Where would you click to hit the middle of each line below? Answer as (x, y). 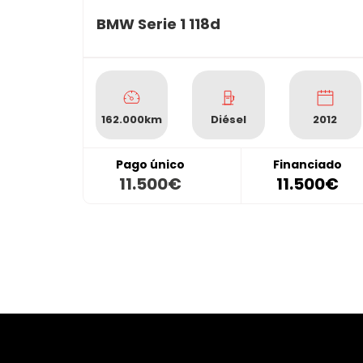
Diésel (228, 120)
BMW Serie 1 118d (158, 24)
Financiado (307, 165)
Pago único (150, 165)
